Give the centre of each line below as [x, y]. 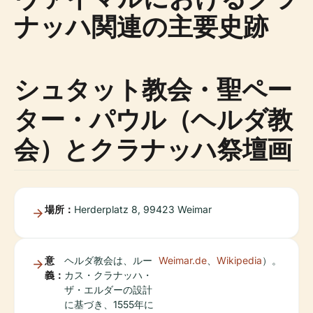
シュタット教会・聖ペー [153, 89]
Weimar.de [183, 260]
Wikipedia [239, 260]
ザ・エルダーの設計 [108, 290]
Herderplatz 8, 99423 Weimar [143, 209]
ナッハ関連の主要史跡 [141, 26]
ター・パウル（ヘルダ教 [154, 119]
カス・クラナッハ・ [108, 275]
